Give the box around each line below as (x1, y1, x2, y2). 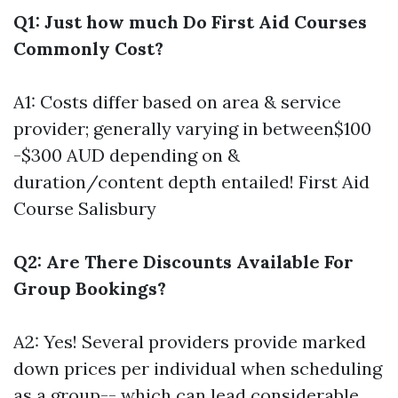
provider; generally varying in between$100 (13, 117, 371, 140)
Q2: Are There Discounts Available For (13, 251, 354, 274)
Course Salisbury (13, 197, 156, 220)
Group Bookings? (13, 277, 166, 300)
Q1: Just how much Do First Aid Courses (13, 11, 367, 34)
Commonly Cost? (13, 37, 163, 60)
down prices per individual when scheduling (13, 357, 382, 380)
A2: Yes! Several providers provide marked (13, 330, 366, 354)
